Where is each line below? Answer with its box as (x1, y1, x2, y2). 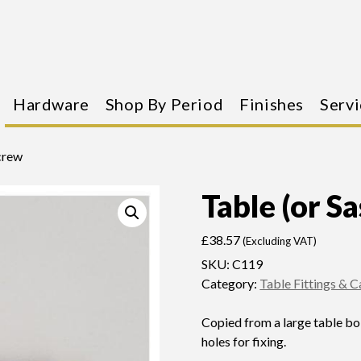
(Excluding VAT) (243, 234, 317, 247)
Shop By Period (105, 94, 224, 114)
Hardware (13, 94, 89, 114)
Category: (201, 276, 260, 291)
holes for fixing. (201, 334, 287, 349)
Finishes (239, 94, 305, 114)
